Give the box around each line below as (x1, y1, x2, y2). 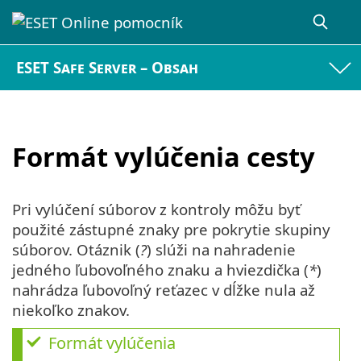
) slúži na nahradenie (147, 239, 296, 260)
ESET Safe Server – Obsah (16, 57, 199, 78)
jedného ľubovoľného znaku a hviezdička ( (12, 259, 309, 280)
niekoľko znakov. (12, 300, 130, 321)
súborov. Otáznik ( (12, 239, 140, 260)
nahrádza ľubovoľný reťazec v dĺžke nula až (12, 280, 315, 301)
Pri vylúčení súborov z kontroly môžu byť (12, 199, 301, 220)
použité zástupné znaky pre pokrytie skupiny (12, 219, 330, 240)
